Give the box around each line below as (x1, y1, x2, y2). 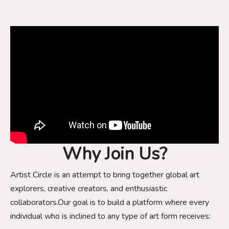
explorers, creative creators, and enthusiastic (10, 182, 167, 194)
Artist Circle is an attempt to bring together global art (10, 169, 199, 180)
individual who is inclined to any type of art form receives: (10, 210, 211, 222)
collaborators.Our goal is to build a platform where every (10, 196, 209, 208)
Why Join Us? (62, 142, 167, 166)
